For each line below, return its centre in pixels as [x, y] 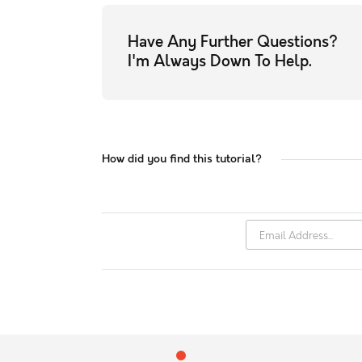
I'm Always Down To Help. [220, 62]
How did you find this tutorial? [182, 159]
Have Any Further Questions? [233, 43]
